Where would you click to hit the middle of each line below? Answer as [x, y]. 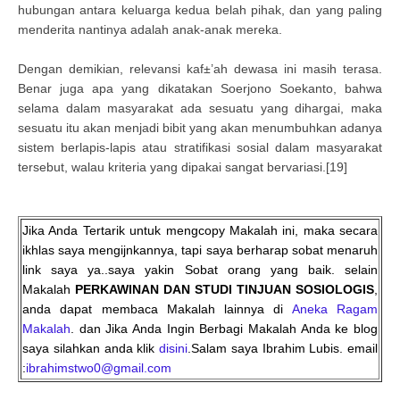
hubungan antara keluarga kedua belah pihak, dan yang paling [200, 10]
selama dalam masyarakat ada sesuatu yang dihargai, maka [200, 108]
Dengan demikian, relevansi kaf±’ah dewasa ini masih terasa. [200, 69]
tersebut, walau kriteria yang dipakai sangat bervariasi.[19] [183, 167]
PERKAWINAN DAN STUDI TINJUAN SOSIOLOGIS [225, 289]
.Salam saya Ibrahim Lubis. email [283, 348]
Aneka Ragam [335, 309]
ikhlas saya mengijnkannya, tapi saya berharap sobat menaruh [200, 250]
